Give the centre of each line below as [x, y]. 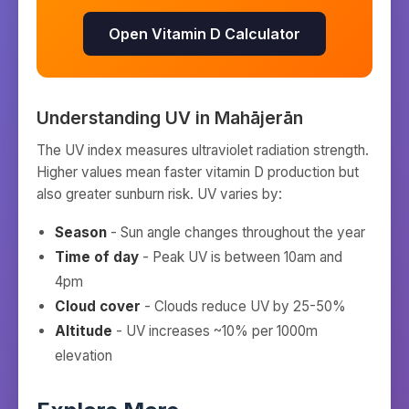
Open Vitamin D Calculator [204, 34]
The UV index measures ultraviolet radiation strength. [203, 150]
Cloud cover [98, 306]
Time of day [97, 257]
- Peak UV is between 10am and [241, 257]
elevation [84, 356]
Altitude [84, 331]
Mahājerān [259, 118]
